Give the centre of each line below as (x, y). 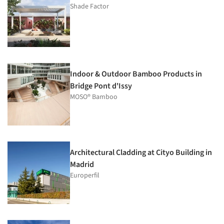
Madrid (82, 164)
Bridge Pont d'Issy (101, 86)
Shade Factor (89, 6)
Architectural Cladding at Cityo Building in (141, 152)
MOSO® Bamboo (94, 97)
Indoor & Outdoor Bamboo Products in (136, 74)
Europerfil (85, 175)
